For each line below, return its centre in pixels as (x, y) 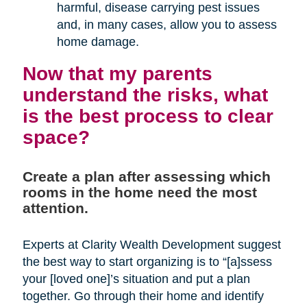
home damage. (98, 41)
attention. (55, 208)
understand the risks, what (145, 94)
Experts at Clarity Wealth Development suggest (151, 244)
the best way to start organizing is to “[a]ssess (147, 261)
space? (56, 137)
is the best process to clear (148, 115)
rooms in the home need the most (139, 192)
